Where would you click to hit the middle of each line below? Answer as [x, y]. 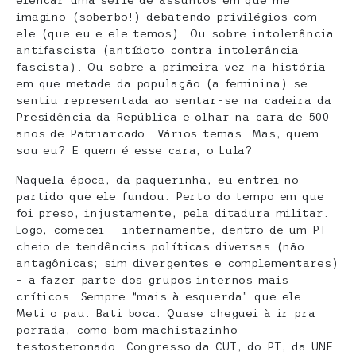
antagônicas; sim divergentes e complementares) [178, 263]
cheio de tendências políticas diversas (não [160, 247]
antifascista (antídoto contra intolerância [158, 50]
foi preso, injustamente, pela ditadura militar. [172, 213]
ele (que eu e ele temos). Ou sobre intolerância [175, 34]
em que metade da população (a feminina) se [162, 84]
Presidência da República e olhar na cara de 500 [173, 117]
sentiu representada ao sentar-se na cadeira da [174, 101]
